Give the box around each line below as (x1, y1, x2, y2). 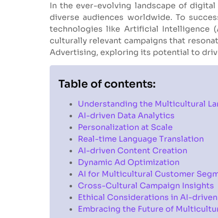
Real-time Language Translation (78, 134, 204, 145)
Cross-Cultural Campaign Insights (78, 181, 214, 191)
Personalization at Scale (78, 122, 173, 133)
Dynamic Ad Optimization (78, 157, 180, 168)
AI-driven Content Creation (78, 145, 187, 156)
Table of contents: (58, 77, 156, 91)
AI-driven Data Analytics (78, 110, 175, 121)
